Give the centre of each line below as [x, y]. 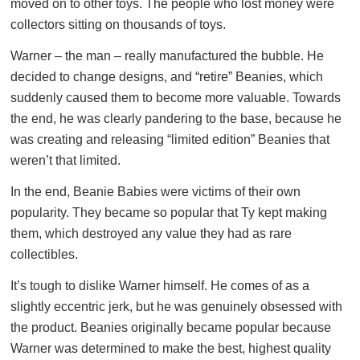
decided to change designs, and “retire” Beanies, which [167, 77]
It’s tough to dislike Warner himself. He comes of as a [160, 286]
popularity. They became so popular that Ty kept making [169, 213]
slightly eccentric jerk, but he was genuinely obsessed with [176, 307]
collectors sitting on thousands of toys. [118, 25]
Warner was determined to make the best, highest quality [171, 348]
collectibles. [44, 254]
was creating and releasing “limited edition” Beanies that [170, 139]
